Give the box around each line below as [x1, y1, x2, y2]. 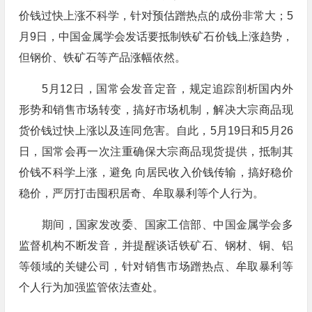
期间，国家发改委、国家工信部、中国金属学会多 [18, 219, 293, 231]
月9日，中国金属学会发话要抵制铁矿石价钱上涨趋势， [18, 31, 293, 42]
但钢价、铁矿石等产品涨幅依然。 [18, 52, 186, 63]
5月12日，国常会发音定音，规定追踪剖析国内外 [18, 83, 293, 95]
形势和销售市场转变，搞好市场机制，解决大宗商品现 [18, 104, 293, 116]
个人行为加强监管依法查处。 [18, 281, 164, 293]
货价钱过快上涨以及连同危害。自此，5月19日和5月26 [18, 125, 293, 136]
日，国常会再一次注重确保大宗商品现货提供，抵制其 [18, 146, 293, 157]
